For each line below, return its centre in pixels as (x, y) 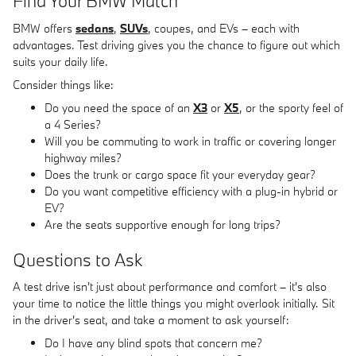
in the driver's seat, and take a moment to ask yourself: (151, 320)
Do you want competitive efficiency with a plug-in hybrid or (191, 191)
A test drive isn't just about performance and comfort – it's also (170, 286)
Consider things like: (63, 84)
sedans (95, 28)
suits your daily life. (60, 61)
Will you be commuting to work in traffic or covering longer (190, 141)
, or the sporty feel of (291, 107)
